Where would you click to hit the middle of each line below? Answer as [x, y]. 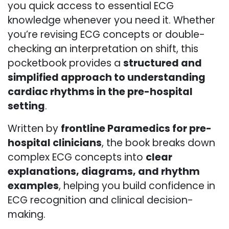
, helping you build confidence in [137, 186]
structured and [163, 63]
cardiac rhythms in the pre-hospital [100, 92]
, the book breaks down [158, 143]
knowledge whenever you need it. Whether [111, 20]
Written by [34, 129]
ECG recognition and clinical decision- [100, 200]
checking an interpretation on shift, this [103, 49]
